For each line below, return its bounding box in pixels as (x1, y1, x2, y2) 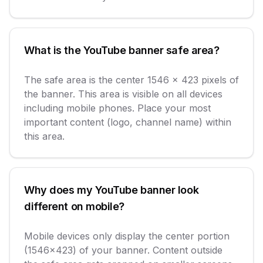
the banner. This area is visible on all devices (24, 88, 222, 100)
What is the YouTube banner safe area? (24, 44, 220, 56)
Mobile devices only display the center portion (24, 230, 230, 242)
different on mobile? (24, 200, 125, 213)
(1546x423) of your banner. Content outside (24, 244, 222, 256)
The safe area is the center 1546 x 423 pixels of (24, 74, 239, 86)
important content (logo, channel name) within (24, 116, 231, 128)
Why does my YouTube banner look (24, 184, 199, 196)
